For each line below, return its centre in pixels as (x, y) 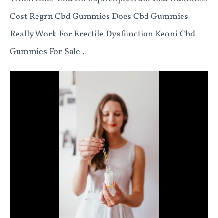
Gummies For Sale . (47, 52)
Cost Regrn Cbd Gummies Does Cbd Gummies (99, 17)
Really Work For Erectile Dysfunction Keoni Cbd (102, 34)
